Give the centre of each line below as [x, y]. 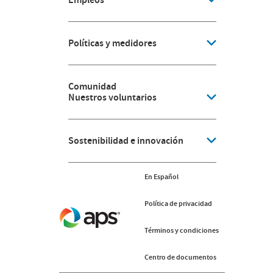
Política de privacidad [178, 204]
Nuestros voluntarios [112, 97]
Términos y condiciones [181, 231]
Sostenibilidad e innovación [126, 141]
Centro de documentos [180, 257]
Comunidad [92, 87]
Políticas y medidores [112, 43]
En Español [161, 177]
